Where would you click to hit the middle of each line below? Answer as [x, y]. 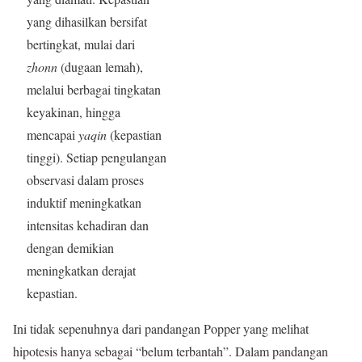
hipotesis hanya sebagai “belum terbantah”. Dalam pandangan [170, 351]
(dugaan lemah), [100, 66]
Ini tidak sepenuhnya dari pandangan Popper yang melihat [161, 328]
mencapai [52, 134]
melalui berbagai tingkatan [93, 89]
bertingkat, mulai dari [80, 44]
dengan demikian [70, 247]
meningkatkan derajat [81, 270]
